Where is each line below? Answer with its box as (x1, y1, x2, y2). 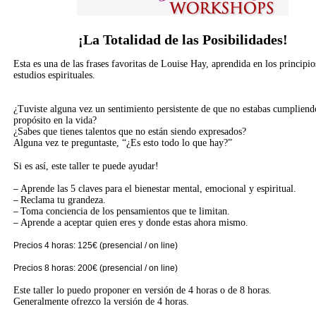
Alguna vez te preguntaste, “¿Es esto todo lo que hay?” (13, 138, 232, 148)
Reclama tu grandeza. (20, 195, 106, 205)
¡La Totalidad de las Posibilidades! (78, 32, 288, 47)
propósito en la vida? (13, 115, 97, 126)
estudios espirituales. (13, 70, 95, 80)
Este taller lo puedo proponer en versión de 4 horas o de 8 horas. (13, 285, 272, 296)
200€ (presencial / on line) (78, 263, 178, 273)
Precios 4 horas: (13, 241, 78, 250)
